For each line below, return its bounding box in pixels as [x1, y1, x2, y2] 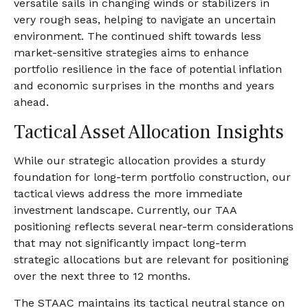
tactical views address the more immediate [14, 187, 243, 201]
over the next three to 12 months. [14, 269, 190, 283]
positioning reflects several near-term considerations [14, 220, 294, 234]
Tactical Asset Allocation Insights [14, 120, 284, 145]
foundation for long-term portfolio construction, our [14, 170, 291, 184]
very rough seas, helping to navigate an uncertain [14, 13, 276, 27]
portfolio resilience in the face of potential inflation [14, 63, 282, 76]
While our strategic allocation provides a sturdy [14, 154, 265, 168]
